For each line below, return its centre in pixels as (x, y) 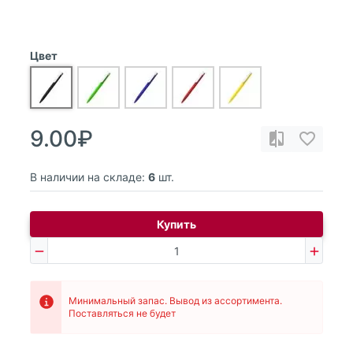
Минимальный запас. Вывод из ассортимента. (176, 300)
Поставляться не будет (123, 313)
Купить (176, 225)
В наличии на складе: (87, 176)
